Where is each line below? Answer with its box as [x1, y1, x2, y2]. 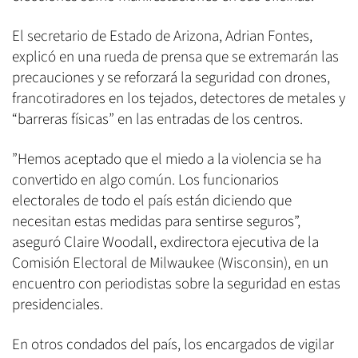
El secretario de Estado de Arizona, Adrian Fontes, [12, 26, 312, 48]
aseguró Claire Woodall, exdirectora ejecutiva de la [12, 232, 319, 254]
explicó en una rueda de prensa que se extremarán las [12, 46, 339, 69]
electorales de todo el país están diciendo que [12, 190, 292, 213]
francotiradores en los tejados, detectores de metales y [12, 88, 345, 110]
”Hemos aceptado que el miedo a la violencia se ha [12, 149, 321, 171]
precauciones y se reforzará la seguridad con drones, [12, 67, 330, 89]
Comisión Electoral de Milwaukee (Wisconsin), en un [12, 253, 328, 275]
